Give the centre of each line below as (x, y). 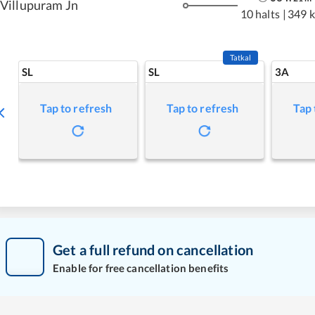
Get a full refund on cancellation (153, 249)
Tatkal (240, 57)
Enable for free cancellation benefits (141, 268)
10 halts (260, 13)
